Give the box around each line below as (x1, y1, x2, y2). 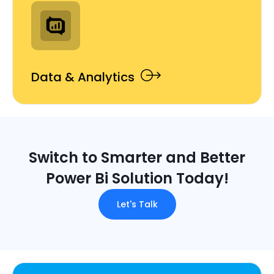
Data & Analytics (31, 68, 135, 86)
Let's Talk (116, 198, 158, 211)
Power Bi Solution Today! (45, 168, 229, 189)
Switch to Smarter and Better (29, 147, 245, 168)
